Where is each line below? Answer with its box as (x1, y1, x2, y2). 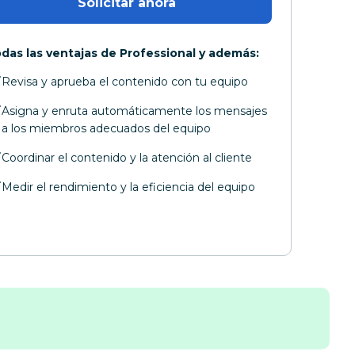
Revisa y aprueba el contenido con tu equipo (2, 74, 249, 90)
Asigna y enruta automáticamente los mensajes (2, 104, 268, 119)
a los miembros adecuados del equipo (2, 121, 212, 136)
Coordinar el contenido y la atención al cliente (2, 151, 253, 166)
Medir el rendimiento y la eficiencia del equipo (2, 180, 256, 195)
